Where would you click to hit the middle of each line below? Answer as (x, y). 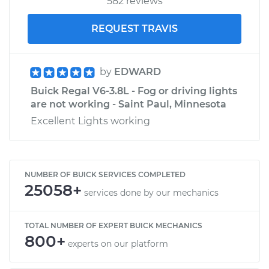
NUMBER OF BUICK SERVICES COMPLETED (105, 174)
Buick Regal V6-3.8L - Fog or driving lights (134, 91)
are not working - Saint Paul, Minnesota (128, 104)
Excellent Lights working (90, 121)
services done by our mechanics (151, 192)
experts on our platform (118, 243)
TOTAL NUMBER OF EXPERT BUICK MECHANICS (113, 225)
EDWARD (138, 71)
